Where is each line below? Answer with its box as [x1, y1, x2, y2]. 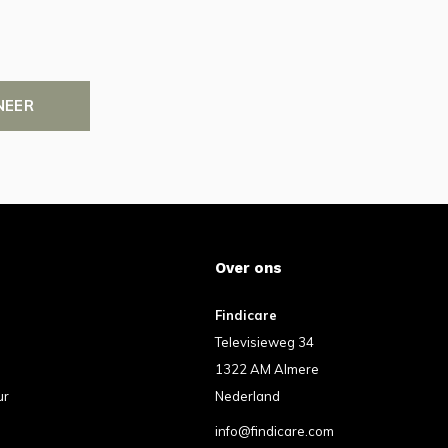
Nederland [215, 388, 280, 404]
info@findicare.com [215, 423, 334, 439]
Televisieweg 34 [215, 334, 314, 350]
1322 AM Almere [215, 361, 319, 377]
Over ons [215, 259, 282, 277]
